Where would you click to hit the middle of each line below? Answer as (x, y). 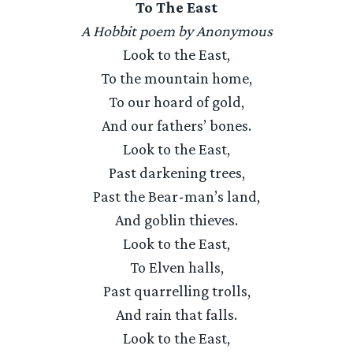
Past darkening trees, (176, 173)
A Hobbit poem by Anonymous (176, 31)
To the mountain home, (176, 78)
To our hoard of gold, (176, 102)
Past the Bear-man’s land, (176, 196)
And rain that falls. (176, 314)
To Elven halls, (176, 267)
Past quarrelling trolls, (176, 291)
